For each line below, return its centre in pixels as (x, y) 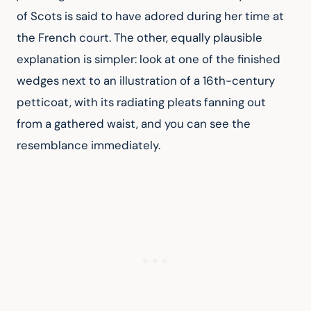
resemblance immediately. (89, 145)
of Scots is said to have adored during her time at (152, 16)
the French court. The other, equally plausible (141, 38)
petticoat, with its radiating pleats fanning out (143, 102)
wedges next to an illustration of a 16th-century (147, 81)
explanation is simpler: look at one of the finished (150, 59)
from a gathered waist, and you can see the (135, 124)
